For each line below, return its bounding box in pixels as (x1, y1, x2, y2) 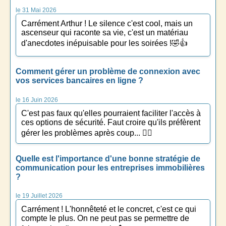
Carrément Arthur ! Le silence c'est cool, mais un (21, 19, 193, 28)
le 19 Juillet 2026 (16, 192, 63, 200)
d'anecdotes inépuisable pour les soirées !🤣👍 (21, 39, 188, 48)
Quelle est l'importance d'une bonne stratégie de (16, 154, 200, 163)
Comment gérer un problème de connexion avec (16, 67, 200, 76)
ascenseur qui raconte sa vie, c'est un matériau (21, 28, 188, 37)
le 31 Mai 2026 (16, 7, 56, 14)
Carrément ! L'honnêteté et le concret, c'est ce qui (21, 205, 196, 214)
